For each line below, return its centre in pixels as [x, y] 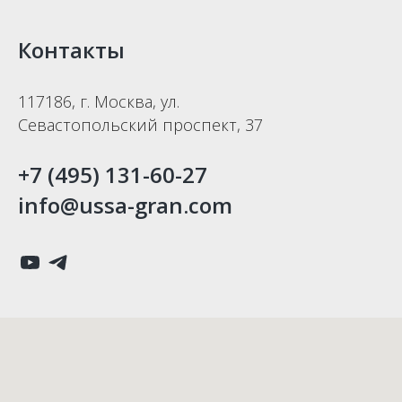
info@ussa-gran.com [125, 205]
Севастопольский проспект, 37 [140, 125]
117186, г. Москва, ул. [99, 101]
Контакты [71, 50]
